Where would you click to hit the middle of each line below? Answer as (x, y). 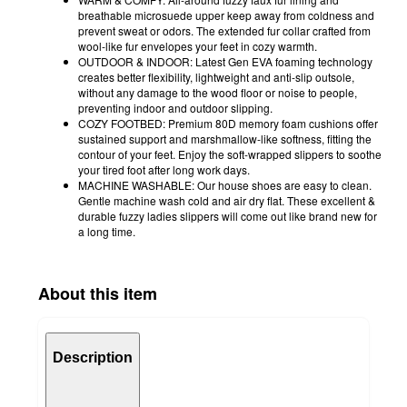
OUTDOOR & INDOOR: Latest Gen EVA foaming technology (225, 61)
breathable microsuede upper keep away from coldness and (226, 15)
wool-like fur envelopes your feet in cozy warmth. (198, 45)
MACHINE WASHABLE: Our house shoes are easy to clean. (225, 184)
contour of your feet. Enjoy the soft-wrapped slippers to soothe (230, 154)
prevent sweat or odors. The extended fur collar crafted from (224, 30)
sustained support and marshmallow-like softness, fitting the (225, 138)
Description (93, 358)
